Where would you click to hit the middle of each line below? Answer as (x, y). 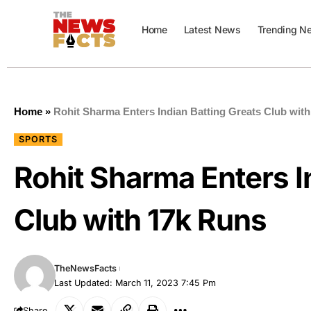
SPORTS (39, 139)
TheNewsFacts (86, 268)
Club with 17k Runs (140, 220)
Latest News (212, 30)
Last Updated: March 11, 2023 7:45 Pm (135, 283)
